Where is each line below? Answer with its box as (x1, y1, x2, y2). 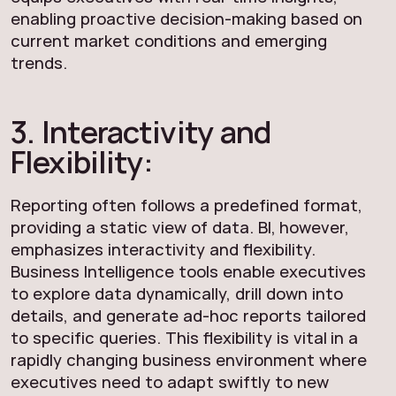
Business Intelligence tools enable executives (11, 260, 366, 283)
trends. (11, 51, 67, 74)
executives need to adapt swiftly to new (11, 370, 329, 393)
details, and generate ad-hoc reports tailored (11, 304, 366, 327)
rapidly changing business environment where (11, 348, 367, 371)
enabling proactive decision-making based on (11, 7, 362, 30)
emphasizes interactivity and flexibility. (11, 238, 316, 261)
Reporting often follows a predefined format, (11, 194, 362, 217)
